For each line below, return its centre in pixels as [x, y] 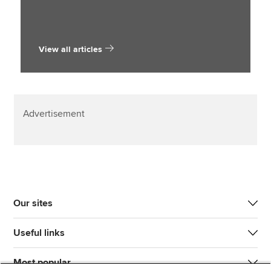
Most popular [42, 263]
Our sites [33, 203]
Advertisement [54, 114]
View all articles [71, 49]
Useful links [39, 233]
